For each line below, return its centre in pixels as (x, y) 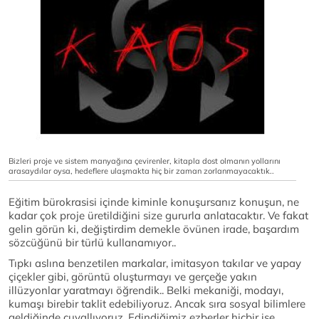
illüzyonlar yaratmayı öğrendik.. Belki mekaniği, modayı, (146, 291)
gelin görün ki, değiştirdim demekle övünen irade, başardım (154, 229)
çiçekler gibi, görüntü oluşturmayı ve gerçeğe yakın (133, 277)
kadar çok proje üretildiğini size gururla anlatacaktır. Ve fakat (158, 216)
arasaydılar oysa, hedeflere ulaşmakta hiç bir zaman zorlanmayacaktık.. (141, 171)
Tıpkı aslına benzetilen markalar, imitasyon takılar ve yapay (155, 263)
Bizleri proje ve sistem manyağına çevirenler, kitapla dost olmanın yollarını (145, 161)
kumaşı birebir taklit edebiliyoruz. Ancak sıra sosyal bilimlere (157, 304)
